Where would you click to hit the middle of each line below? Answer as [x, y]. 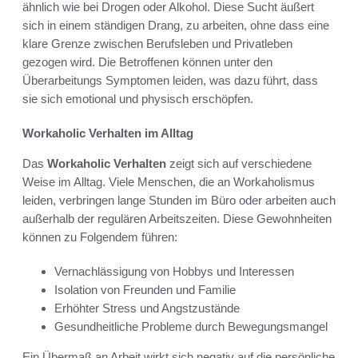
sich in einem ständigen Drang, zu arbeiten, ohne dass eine [176, 26]
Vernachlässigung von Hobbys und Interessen [174, 272]
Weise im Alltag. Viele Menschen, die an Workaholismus [169, 182]
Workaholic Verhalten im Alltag [108, 133]
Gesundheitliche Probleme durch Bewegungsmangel [191, 327]
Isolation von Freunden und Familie [145, 290]
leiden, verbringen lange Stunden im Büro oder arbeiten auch [179, 201]
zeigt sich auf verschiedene [239, 164]
